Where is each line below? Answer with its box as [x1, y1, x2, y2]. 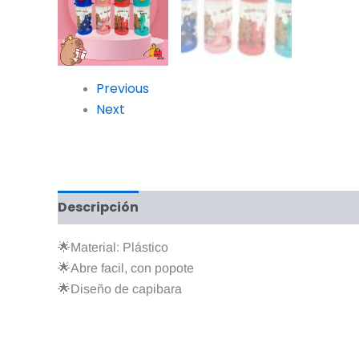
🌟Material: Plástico [58, 240, 168, 254]
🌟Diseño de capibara [58, 282, 182, 296]
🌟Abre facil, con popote [58, 261, 194, 275]
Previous [96, 79, 149, 98]
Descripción [58, 198, 139, 216]
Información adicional [155, 198, 309, 216]
